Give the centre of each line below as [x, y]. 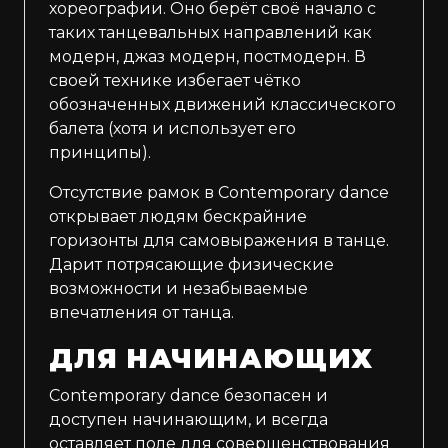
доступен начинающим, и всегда [188, 420]
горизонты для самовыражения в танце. [219, 241]
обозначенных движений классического [222, 105]
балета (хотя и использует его [172, 129]
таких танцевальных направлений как [210, 33]
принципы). [100, 153]
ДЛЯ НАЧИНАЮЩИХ [211, 359]
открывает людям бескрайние [178, 217]
